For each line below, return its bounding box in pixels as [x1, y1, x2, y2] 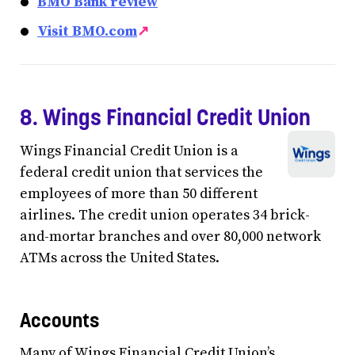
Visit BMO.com [37, 21, 137, 40]
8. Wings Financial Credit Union [20, 102, 311, 132]
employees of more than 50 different [20, 185, 258, 204]
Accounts [20, 307, 99, 334]
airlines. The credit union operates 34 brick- [20, 206, 310, 225]
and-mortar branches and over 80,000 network [20, 227, 321, 246]
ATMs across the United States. [20, 249, 219, 268]
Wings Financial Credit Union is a [20, 142, 239, 161]
